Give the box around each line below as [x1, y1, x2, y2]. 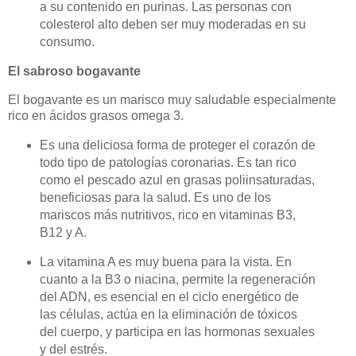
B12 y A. [39, 225, 87, 239]
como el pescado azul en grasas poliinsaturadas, [39, 172, 315, 187]
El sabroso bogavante [8, 64, 141, 78]
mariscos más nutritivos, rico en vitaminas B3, [39, 207, 296, 222]
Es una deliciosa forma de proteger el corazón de [39, 137, 315, 152]
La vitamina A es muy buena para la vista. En [39, 255, 292, 269]
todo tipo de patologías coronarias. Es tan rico [39, 155, 296, 169]
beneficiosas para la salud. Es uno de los [39, 190, 271, 204]
